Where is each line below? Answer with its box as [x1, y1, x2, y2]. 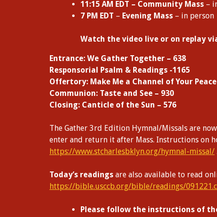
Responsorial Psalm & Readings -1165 [49, 65, 190, 75]
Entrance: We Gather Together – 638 [49, 54, 186, 63]
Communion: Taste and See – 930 [49, 89, 174, 98]
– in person [173, 11, 214, 20]
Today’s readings [49, 170, 113, 179]
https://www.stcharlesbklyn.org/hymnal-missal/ [49, 147, 215, 156]
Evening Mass [122, 11, 173, 20]
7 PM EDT [80, 11, 114, 20]
